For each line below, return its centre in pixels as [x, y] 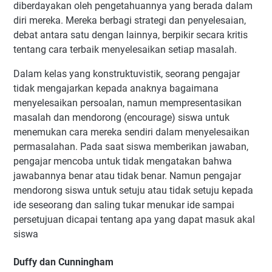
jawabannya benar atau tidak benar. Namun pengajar [127, 176]
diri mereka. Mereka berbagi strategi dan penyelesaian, [130, 21]
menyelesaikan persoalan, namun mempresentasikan [127, 103]
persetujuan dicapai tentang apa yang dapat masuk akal [134, 220]
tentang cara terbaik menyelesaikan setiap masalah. [126, 50]
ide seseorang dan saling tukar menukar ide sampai [124, 205]
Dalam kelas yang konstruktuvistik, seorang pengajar [127, 74]
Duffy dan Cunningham [63, 262]
